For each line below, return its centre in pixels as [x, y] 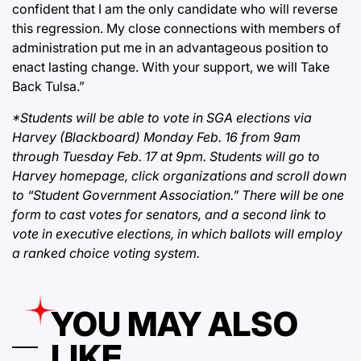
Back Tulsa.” [48, 86]
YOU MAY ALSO [174, 324]
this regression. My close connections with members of [176, 28]
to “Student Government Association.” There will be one [178, 195]
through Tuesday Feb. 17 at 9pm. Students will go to [166, 156]
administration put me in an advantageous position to [170, 48]
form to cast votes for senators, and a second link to [169, 214]
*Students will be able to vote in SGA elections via [162, 118]
